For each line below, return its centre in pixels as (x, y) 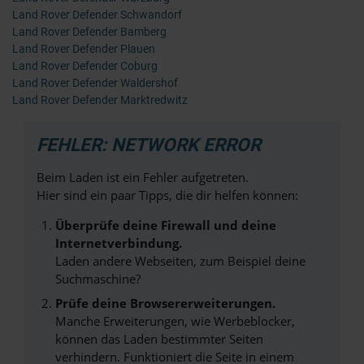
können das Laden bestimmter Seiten (159, 338)
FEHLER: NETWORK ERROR (149, 145)
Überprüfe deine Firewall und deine (165, 225)
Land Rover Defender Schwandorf (97, 15)
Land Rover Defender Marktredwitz (100, 100)
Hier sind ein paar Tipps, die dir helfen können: (167, 195)
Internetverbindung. (118, 243)
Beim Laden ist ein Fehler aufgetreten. (143, 177)
